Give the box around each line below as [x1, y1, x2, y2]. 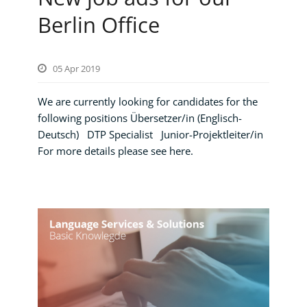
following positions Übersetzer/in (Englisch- [38, 110, 242, 125]
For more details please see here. [38, 143, 193, 158]
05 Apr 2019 [53, 62, 100, 75]
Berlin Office [38, 10, 160, 39]
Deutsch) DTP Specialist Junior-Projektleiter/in [38, 127, 263, 141]
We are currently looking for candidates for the [38, 94, 258, 108]
